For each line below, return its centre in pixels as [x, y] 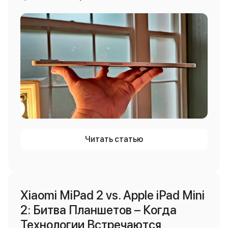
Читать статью [114, 139]
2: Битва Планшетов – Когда [98, 210]
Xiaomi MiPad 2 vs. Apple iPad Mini [112, 195]
